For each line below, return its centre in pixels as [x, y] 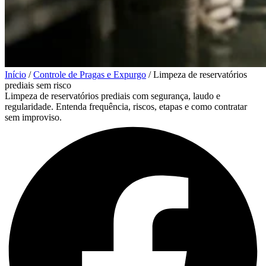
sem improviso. [33, 117]
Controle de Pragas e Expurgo [90, 74]
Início [15, 74]
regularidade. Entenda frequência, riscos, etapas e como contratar [126, 106]
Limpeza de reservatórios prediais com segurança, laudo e [113, 96]
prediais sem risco [38, 85]
